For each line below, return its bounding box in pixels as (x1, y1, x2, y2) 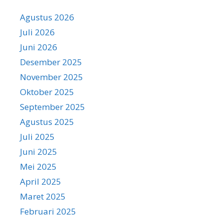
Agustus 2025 (20, 115, 74, 127)
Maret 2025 (20, 190, 66, 202)
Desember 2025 (20, 56, 82, 68)
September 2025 (20, 101, 85, 112)
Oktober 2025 (20, 86, 74, 98)
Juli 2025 (20, 130, 55, 142)
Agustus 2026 (20, 11, 74, 23)
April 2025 (20, 175, 61, 187)
